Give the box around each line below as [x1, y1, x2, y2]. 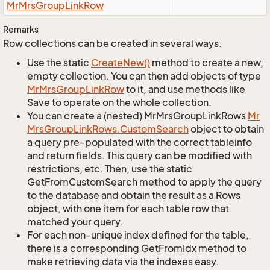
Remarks [3, 24, 39, 34]
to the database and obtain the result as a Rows [27, 189, 240, 201]
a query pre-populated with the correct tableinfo [27, 136, 252, 148]
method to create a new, [150, 57, 263, 69]
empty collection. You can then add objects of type [27, 70, 261, 82]
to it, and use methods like [124, 83, 245, 95]
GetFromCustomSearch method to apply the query [27, 176, 262, 188]
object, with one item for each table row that [27, 202, 229, 215]
